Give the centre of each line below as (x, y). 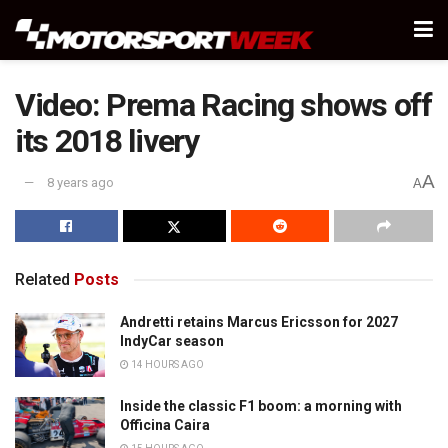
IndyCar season (172, 340)
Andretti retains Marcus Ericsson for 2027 (259, 321)
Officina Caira (165, 425)
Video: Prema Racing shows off (223, 105)
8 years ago (80, 183)
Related (42, 279)
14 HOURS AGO (166, 364)
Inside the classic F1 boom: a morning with (261, 406)
